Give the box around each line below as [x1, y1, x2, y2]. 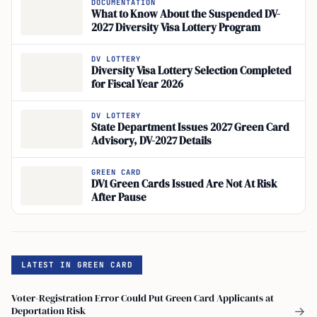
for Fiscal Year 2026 [91, 77, 183, 92]
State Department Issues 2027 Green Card [91, 120, 289, 135]
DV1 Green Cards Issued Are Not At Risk [91, 177, 277, 192]
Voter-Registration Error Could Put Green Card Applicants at [11, 290, 274, 305]
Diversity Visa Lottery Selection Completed [91, 64, 292, 79]
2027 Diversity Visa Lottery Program [91, 21, 260, 35]
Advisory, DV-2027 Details [91, 134, 212, 149]
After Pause [91, 190, 146, 205]
